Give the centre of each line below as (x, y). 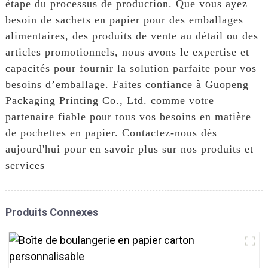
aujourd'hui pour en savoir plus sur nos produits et (129, 149)
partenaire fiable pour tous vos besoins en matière (128, 116)
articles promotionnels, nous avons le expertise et (127, 52)
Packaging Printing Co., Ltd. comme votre (109, 100)
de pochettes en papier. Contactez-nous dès (111, 133)
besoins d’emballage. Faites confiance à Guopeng (127, 84)
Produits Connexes (51, 212)
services (25, 165)
